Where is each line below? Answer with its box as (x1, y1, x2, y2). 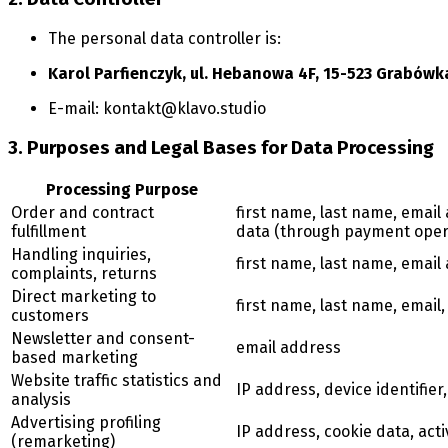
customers (11, 306, 89, 326)
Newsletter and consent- (11, 329, 195, 349)
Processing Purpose (45, 180, 198, 200)
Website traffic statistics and (11, 371, 222, 391)
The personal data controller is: (48, 29, 281, 49)
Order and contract (11, 203, 154, 223)
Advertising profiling (11, 413, 161, 433)
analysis (11, 390, 71, 410)
